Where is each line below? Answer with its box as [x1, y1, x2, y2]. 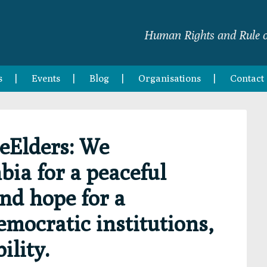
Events [32, 73, 60, 84]
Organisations [138, 73, 201, 84]
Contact [230, 73, 264, 84]
